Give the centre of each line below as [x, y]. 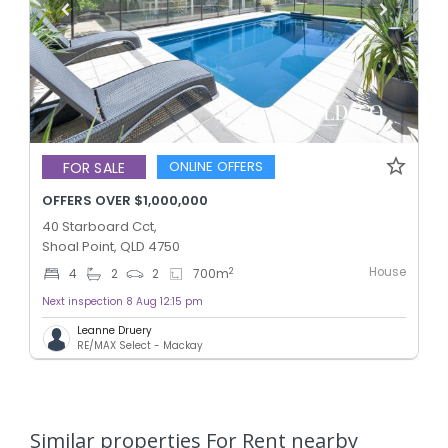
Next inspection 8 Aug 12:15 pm [122, 302]
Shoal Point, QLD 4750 [111, 247]
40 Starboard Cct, [99, 227]
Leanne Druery [114, 331]
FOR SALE [94, 167]
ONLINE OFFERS [216, 166]
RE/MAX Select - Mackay [140, 346]
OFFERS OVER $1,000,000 [125, 201]
